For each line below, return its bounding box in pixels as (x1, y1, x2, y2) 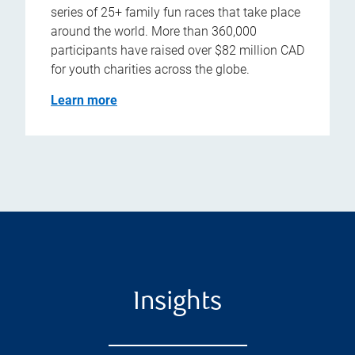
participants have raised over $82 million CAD (51, 43, 304, 59)
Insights (133, 290, 222, 317)
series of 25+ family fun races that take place (51, 5, 300, 21)
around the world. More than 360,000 (51, 24, 257, 40)
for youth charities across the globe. (51, 62, 250, 78)
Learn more (51, 93, 117, 109)
